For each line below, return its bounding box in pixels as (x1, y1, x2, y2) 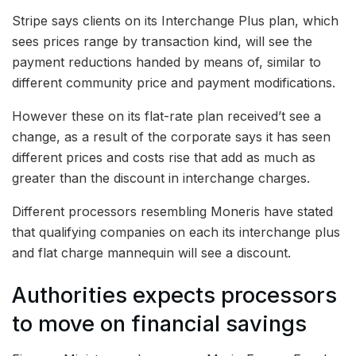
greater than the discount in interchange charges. (12, 170, 314, 186)
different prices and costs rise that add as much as (12, 149, 315, 165)
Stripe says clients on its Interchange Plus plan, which (12, 13, 339, 29)
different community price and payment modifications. (12, 75, 335, 91)
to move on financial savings (12, 310, 307, 337)
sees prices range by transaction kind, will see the (12, 33, 312, 49)
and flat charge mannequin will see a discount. (12, 245, 291, 261)
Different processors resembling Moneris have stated (12, 203, 333, 219)
